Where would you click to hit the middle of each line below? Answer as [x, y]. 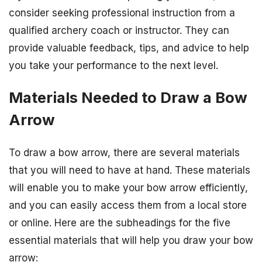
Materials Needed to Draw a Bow [128, 98]
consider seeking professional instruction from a [122, 13]
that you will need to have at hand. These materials [130, 170]
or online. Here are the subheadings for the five [120, 223]
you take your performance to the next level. [113, 66]
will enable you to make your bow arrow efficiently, [128, 187]
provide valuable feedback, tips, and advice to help [129, 48]
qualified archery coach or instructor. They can [119, 31]
